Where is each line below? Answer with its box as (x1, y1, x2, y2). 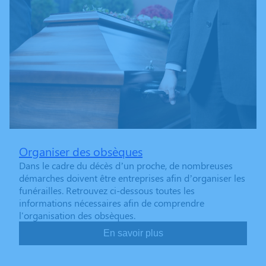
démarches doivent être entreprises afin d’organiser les (19, 172, 245, 185)
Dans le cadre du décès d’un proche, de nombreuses (19, 159, 233, 172)
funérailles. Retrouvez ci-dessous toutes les (19, 184, 195, 197)
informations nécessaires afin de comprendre (19, 197, 204, 210)
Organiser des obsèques (19, 143, 142, 160)
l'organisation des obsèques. (19, 209, 135, 222)
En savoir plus (103, 228, 163, 239)
